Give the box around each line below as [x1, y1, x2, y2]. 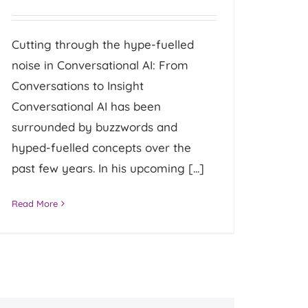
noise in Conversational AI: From [12, 57, 189, 72]
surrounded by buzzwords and [12, 119, 178, 134]
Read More [12, 197, 58, 209]
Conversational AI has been [12, 98, 162, 113]
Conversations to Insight [12, 78, 144, 93]
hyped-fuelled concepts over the [12, 140, 192, 155]
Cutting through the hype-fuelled [12, 36, 195, 52]
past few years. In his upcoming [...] [12, 160, 205, 175]
